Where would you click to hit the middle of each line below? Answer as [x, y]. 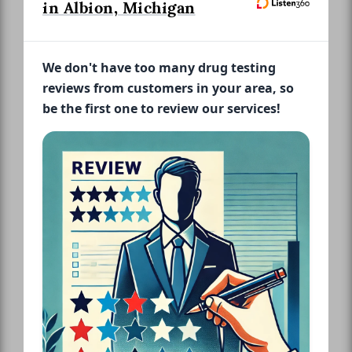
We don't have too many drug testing [159, 67]
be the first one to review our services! [161, 108]
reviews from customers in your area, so [168, 88]
